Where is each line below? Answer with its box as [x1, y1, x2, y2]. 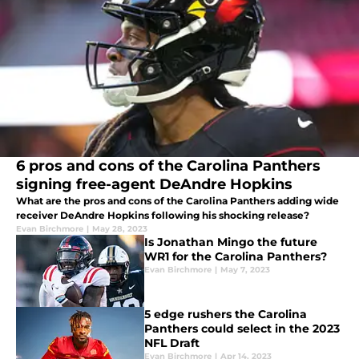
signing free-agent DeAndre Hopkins [16, 175, 292, 194]
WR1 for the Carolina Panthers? [144, 249, 327, 264]
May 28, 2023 [92, 224, 147, 235]
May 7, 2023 [220, 264, 270, 276]
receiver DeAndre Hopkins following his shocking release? [16, 209, 309, 222]
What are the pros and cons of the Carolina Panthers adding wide [16, 195, 339, 208]
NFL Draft [144, 336, 200, 351]
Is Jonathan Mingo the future [144, 235, 317, 250]
